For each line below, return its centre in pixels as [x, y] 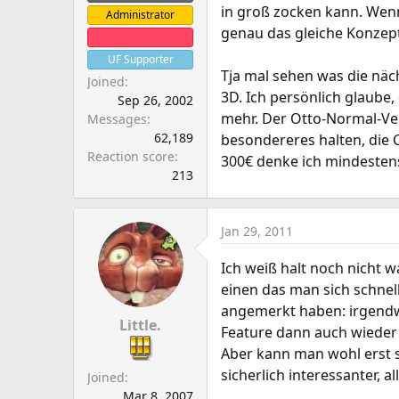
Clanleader [140, 37]
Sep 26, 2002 [155, 100]
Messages [117, 119]
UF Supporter [140, 59]
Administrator [140, 15]
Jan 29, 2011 [257, 231]
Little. [140, 325]
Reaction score [131, 156]
